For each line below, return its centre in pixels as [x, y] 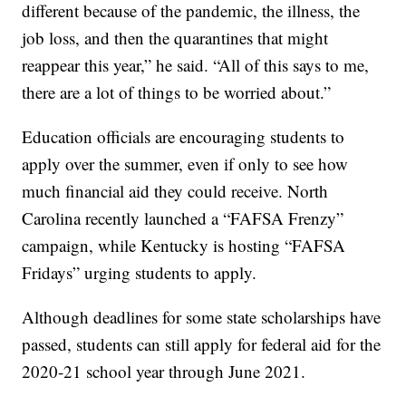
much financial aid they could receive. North [175, 191]
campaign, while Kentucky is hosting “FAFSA [184, 246]
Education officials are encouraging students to [184, 137]
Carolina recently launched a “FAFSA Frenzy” [183, 218]
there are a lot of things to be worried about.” [177, 92]
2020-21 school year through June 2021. [164, 372]
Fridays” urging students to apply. [140, 273]
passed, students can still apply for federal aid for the [202, 344]
